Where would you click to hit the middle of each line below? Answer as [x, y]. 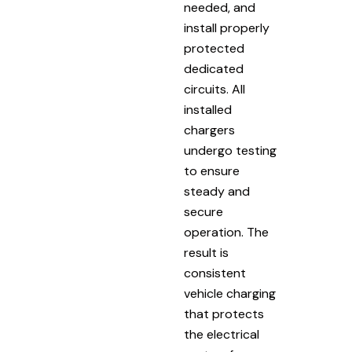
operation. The [226, 232]
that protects [224, 313]
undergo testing [230, 150]
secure [203, 211]
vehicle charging [230, 293]
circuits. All [214, 89]
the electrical [222, 334]
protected [214, 48]
